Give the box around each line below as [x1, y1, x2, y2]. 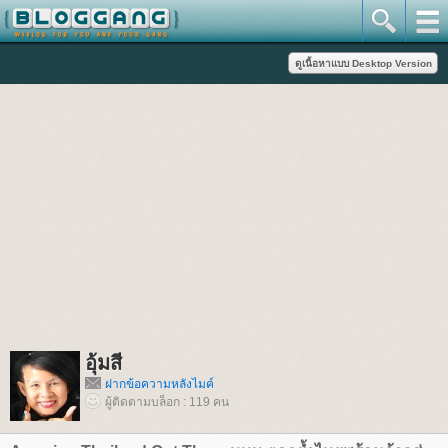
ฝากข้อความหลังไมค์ [105, 377, 214, 391]
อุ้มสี [85, 352, 122, 374]
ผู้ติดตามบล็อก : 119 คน [105, 395, 229, 409]
